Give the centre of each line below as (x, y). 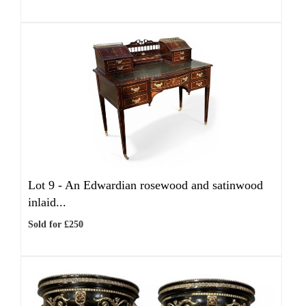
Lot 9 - (46, 185)
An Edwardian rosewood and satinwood (164, 185)
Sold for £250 (56, 224)
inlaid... (47, 202)
